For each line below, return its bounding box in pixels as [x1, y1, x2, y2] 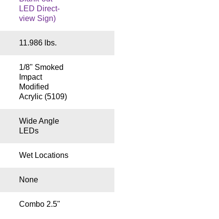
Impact [19, 73, 42, 82]
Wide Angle [19, 117, 59, 126]
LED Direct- [19, 4, 60, 13]
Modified [19, 83, 49, 91]
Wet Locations [19, 151, 68, 160]
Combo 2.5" [19, 200, 60, 209]
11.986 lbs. [19, 39, 57, 47]
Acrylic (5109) [19, 92, 67, 101]
